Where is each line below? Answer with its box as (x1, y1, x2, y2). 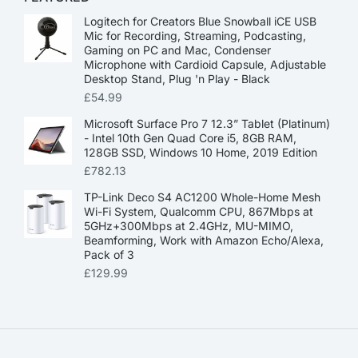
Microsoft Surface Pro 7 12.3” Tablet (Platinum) (84, 117, 330, 130)
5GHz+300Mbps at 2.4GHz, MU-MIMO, (84, 219, 293, 233)
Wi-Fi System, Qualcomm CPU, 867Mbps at (84, 205, 313, 218)
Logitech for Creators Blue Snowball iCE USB (84, 14, 316, 28)
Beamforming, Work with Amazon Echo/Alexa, (84, 233, 324, 247)
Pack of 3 (84, 248, 134, 261)
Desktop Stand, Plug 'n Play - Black (84, 72, 270, 86)
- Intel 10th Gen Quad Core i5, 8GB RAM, (84, 131, 296, 145)
